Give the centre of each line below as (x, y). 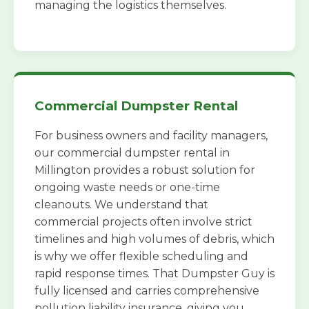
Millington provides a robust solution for (145, 170)
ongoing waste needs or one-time (127, 188)
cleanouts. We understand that (121, 205)
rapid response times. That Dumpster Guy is (154, 274)
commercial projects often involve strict (143, 222)
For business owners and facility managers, (151, 136)
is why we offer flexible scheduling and (141, 257)
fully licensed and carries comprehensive (147, 291)
